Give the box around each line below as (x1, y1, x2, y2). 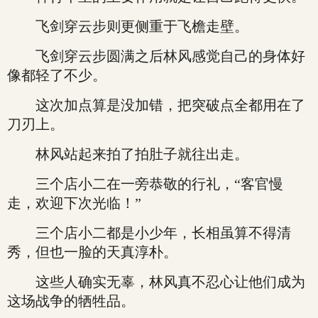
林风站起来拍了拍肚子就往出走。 (7, 146, 248, 162)
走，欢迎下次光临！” (7, 195, 141, 211)
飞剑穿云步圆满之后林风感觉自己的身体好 (7, 48, 305, 64)
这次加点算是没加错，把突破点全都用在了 (7, 97, 305, 113)
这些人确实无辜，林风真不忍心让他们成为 (7, 274, 305, 290)
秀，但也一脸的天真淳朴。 (7, 244, 177, 260)
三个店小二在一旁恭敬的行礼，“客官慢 (7, 176, 283, 192)
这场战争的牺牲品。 (7, 293, 135, 309)
